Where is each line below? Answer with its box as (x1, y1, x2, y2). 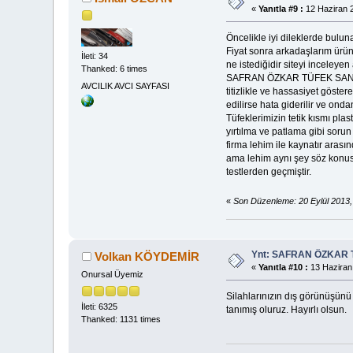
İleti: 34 (81, 51, 109, 61)
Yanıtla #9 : (258, 4, 304, 14)
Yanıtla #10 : (258, 262, 309, 273)
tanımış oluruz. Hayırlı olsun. (225, 304, 347, 316)
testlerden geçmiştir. (225, 166, 311, 178)
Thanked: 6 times (81, 64, 148, 74)
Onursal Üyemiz (81, 269, 144, 280)
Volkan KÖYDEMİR (94, 250, 199, 264)
